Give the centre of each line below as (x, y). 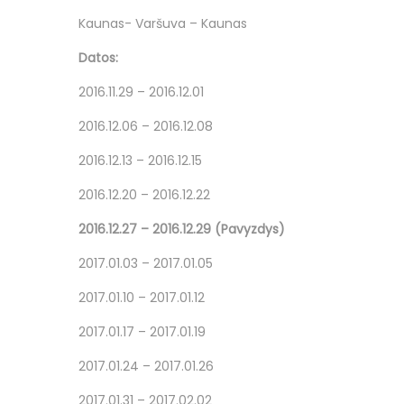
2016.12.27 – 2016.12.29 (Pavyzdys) (182, 229)
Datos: (98, 57)
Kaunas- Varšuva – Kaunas (163, 23)
